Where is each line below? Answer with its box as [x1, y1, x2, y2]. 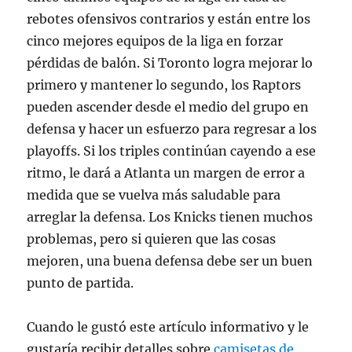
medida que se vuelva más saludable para [27, 187, 281, 203]
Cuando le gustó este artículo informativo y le [27, 319, 310, 335]
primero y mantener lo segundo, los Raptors [27, 77, 302, 93]
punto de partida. [27, 275, 134, 291]
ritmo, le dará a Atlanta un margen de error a [27, 165, 306, 181]
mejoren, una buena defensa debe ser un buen [27, 253, 313, 269]
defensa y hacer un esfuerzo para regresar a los [27, 121, 317, 137]
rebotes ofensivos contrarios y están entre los [27, 11, 311, 27]
